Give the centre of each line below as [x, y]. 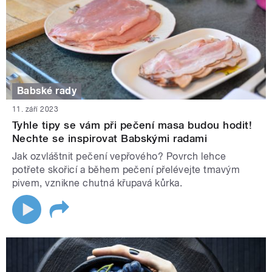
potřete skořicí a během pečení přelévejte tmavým [126, 169]
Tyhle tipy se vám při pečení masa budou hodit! [132, 125]
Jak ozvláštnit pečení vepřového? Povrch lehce [119, 156]
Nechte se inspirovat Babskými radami [110, 138]
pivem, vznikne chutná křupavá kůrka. [97, 183]
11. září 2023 [36, 109]
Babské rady [47, 91]
